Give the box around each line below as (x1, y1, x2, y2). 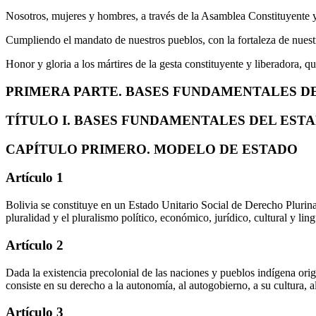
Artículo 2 (6, 237, 63, 253)
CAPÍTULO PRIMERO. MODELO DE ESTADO (6, 141, 298, 157)
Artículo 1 (6, 170, 63, 186)
